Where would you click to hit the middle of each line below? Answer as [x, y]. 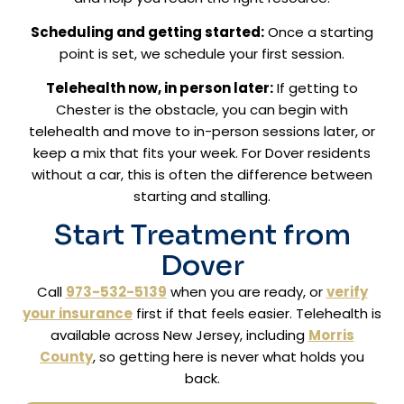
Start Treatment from [202, 234]
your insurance [78, 313]
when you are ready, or [246, 291]
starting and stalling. [202, 196]
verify [347, 291]
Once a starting [319, 32]
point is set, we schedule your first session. [202, 53]
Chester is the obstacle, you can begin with [202, 109]
